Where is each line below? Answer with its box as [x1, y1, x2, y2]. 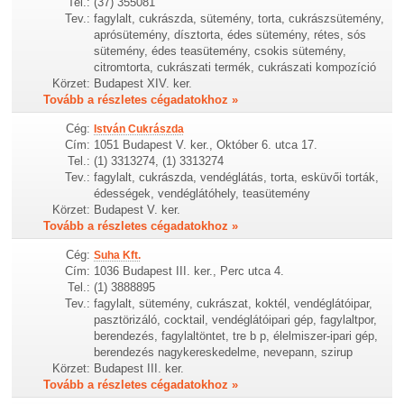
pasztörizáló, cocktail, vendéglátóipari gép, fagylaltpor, [94, 312, 378, 326]
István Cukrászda [94, 122, 185, 135]
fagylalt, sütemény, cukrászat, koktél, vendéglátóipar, [94, 296, 373, 310]
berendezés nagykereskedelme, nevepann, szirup [94, 344, 353, 359]
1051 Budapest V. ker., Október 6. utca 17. [94, 137, 318, 151]
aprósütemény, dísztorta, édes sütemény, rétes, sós [94, 27, 367, 41]
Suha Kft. [94, 248, 142, 262]
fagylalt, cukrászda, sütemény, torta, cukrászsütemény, [94, 11, 385, 25]
